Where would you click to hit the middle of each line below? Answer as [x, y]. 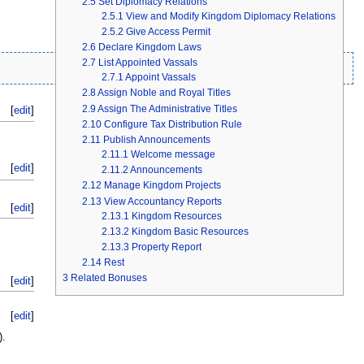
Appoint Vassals [160, 78]
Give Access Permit [168, 31]
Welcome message [173, 155]
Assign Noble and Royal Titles [164, 93]
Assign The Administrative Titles [167, 108]
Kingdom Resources [176, 216]
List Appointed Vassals [147, 63]
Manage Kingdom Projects [162, 186]
